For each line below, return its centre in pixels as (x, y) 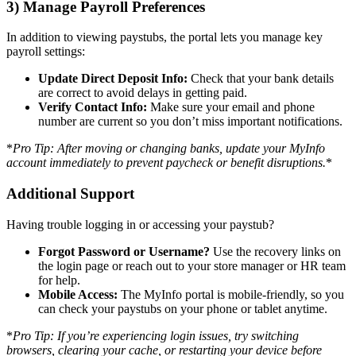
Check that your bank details (261, 79)
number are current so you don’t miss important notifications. (190, 122)
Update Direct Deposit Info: (113, 79)
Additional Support (70, 194)
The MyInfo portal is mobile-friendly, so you (231, 294)
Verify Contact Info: (93, 107)
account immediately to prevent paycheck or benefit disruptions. (166, 163)
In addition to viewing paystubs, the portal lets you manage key (164, 37)
